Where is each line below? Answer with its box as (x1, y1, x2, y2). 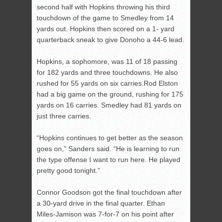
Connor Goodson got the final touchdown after (37, 188, 182, 197)
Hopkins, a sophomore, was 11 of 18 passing (37, 57, 177, 66)
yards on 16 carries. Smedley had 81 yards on (37, 101, 181, 110)
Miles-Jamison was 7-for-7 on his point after (37, 210, 174, 219)
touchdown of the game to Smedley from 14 (37, 14, 174, 22)
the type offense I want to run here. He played (37, 156, 180, 164)
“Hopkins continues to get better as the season (37, 134, 183, 142)
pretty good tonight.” (37, 166, 100, 175)
